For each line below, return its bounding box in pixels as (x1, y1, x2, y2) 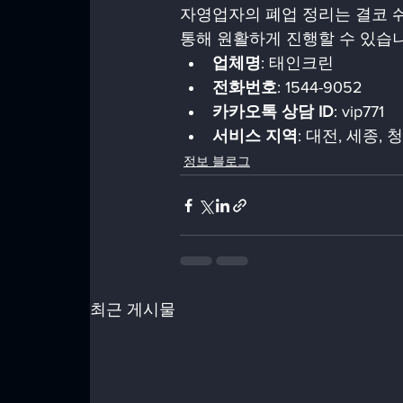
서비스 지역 (212, 127, 298, 145)
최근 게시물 (90, 300, 175, 318)
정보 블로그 (184, 154, 250, 168)
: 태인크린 (261, 54, 343, 72)
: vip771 (334, 103, 393, 121)
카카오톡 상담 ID (212, 103, 334, 121)
